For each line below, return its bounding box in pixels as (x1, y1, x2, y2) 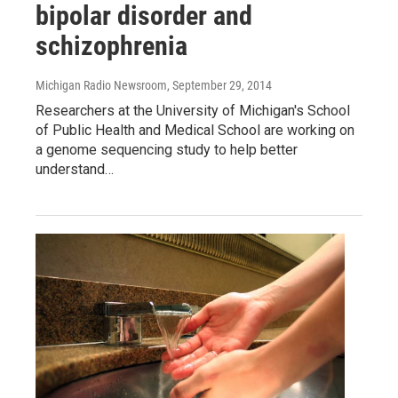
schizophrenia (36, 30, 187, 62)
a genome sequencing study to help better (36, 141, 298, 159)
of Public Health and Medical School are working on (36, 122, 354, 139)
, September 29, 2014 (167, 78, 272, 93)
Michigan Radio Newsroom (36, 78, 167, 93)
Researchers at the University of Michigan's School (36, 102, 350, 120)
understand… (36, 161, 114, 179)
